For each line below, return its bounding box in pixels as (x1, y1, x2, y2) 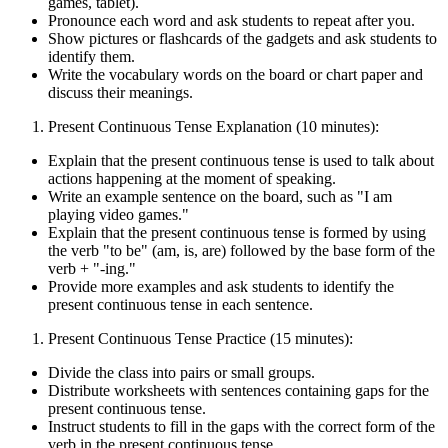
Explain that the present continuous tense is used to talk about (48, 151, 434, 169)
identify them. (48, 47, 135, 65)
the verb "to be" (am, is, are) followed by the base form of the (48, 241, 435, 259)
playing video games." (48, 205, 189, 223)
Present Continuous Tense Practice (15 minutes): (48, 329, 353, 347)
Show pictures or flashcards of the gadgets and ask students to (48, 29, 437, 47)
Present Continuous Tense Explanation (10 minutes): (48, 117, 379, 135)
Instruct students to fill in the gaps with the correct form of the (48, 417, 435, 435)
